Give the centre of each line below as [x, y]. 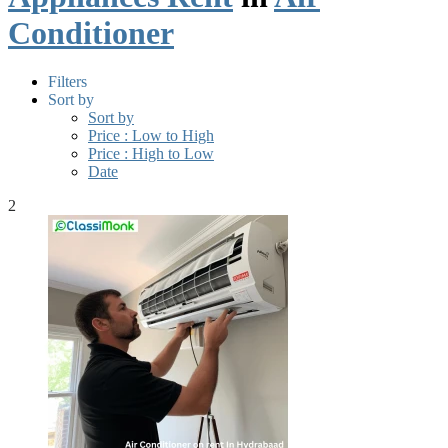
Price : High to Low [151, 154]
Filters [67, 82]
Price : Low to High [151, 136]
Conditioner [91, 32]
